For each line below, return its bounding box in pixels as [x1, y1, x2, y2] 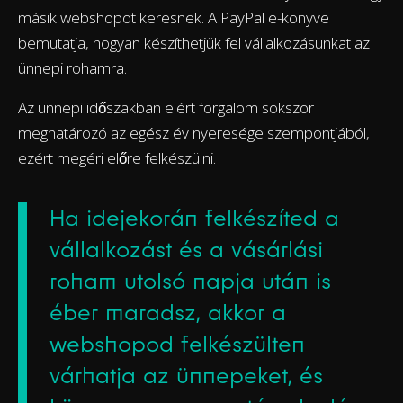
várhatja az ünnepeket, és [49, 362, 323, 390]
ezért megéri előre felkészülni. [18, 148, 216, 169]
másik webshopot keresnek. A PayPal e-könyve [18, 7, 329, 29]
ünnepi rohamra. [18, 58, 127, 79]
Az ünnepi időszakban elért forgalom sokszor [18, 97, 314, 119]
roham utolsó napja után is [49, 267, 331, 295]
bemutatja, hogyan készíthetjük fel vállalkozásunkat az [18, 32, 370, 54]
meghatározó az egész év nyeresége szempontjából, [18, 122, 370, 144]
